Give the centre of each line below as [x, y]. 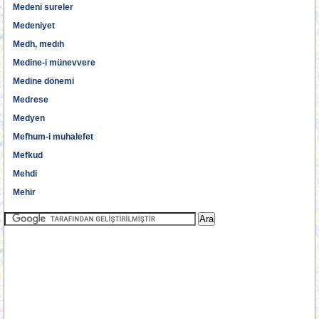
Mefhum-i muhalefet [53, 137]
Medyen [29, 118]
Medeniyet [34, 26]
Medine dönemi [43, 81]
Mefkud [28, 155]
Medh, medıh [38, 44]
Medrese [31, 100]
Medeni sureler [43, 7]
